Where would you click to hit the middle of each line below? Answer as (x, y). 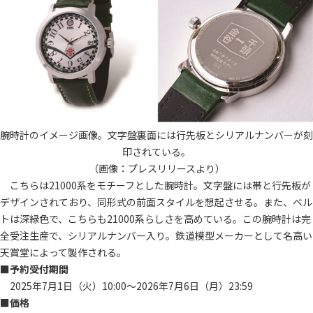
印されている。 (156, 151)
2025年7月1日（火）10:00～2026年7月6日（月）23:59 (131, 285)
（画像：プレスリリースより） (156, 168)
